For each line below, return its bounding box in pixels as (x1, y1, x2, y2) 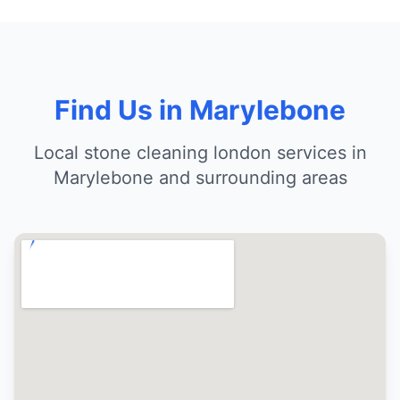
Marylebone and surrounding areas (53, 167, 347, 188)
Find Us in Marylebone (54, 94, 346, 126)
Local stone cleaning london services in (33, 142, 367, 163)
